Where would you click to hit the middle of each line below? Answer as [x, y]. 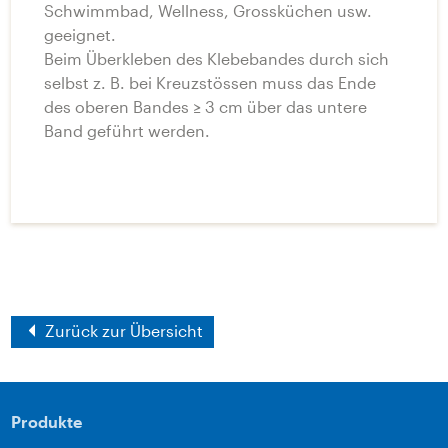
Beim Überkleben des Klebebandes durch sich [216, 58]
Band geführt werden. [127, 130]
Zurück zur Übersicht [122, 331]
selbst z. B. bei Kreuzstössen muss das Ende [210, 82]
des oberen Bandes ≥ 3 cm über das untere [205, 106]
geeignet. [80, 34]
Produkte [47, 422]
